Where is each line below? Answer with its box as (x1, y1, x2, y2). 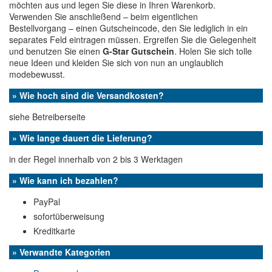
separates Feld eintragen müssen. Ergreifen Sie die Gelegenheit (9, 33, 256, 46)
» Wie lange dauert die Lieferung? (12, 132, 152, 144)
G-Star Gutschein (103, 45, 174, 57)
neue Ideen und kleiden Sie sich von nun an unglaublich (9, 56, 223, 69)
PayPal (33, 195, 60, 208)
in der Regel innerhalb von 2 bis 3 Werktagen (9, 153, 183, 165)
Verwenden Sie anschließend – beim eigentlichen (9, 10, 198, 22)
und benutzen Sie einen (9, 45, 103, 57)
